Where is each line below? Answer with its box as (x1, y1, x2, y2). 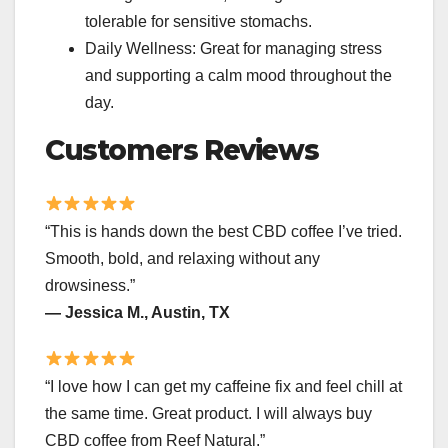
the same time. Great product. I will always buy (45, 404, 372, 422)
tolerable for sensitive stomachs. (85, 13, 312, 31)
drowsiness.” (45, 276, 135, 294)
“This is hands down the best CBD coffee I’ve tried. (45, 222, 402, 240)
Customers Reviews (45, 133, 319, 168)
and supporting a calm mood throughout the (85, 67, 392, 85)
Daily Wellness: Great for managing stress (85, 40, 382, 58)
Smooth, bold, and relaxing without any (45, 249, 320, 267)
